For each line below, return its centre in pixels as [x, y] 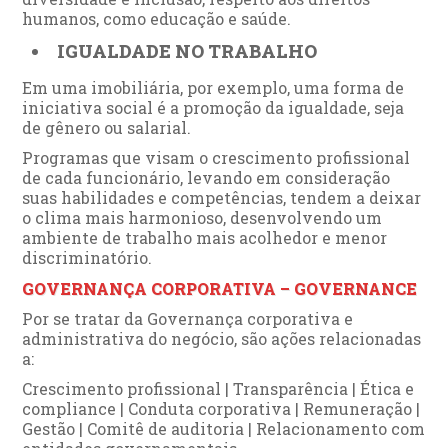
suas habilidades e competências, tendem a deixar [222, 197]
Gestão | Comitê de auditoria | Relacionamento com [224, 428]
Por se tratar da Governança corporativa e [188, 318]
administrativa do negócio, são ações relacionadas [222, 338]
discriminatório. [87, 257]
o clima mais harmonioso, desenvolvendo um [202, 217]
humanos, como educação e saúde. [157, 18]
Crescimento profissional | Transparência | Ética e [218, 388]
